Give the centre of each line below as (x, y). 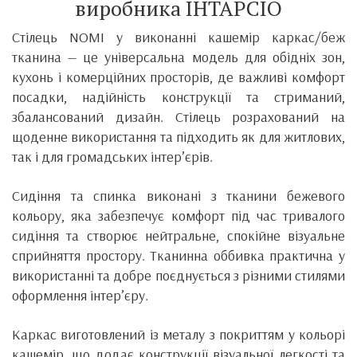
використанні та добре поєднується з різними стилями (178, 275)
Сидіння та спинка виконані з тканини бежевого (178, 195)
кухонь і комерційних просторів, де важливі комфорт (178, 76)
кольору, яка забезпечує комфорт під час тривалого (178, 215)
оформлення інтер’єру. (80, 295)
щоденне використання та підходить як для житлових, (178, 136)
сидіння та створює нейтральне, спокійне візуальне (178, 235)
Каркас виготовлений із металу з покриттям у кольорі (178, 334)
